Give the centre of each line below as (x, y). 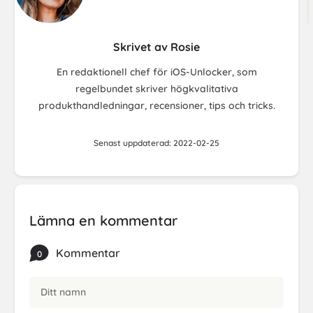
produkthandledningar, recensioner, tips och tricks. (156, 105)
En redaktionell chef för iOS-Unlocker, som (156, 72)
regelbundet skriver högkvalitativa (156, 88)
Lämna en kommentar (103, 220)
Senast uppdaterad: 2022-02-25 (156, 143)
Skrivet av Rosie (156, 46)
